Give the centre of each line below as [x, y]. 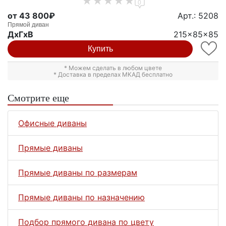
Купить [100, 49]
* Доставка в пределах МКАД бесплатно [113, 75]
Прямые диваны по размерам [78, 173]
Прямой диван [28, 25]
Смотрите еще [38, 98]
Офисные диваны [52, 123]
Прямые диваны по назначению [81, 197]
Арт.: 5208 [198, 16]
